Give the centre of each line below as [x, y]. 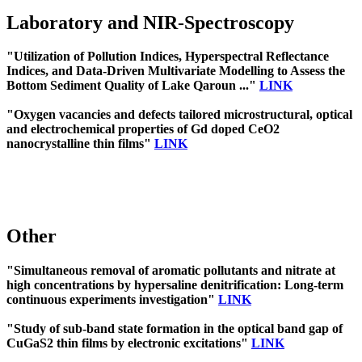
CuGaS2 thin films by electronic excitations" [129, 343]
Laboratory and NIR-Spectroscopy [150, 22]
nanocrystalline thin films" [80, 144]
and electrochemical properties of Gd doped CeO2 [143, 129]
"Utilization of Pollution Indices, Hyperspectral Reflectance [168, 57]
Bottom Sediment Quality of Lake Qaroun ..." [133, 86]
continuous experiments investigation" [112, 300]
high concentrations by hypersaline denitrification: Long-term [175, 285]
